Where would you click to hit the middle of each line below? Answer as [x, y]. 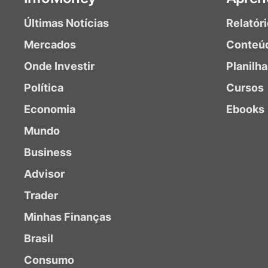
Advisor [44, 174]
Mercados [50, 45]
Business [48, 152]
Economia [50, 109]
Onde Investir [59, 66]
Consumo [49, 260]
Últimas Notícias [66, 23]
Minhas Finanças [68, 217]
